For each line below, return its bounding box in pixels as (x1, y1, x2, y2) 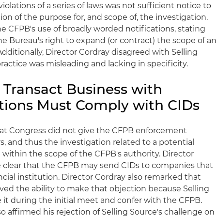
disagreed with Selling (109, 47, 198, 57)
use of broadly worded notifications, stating (35, 24, 206, 33)
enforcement (134, 126, 187, 135)
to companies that (139, 161, 214, 170)
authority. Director (122, 149, 194, 158)
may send (79, 161, 122, 170)
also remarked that (125, 172, 201, 182)
